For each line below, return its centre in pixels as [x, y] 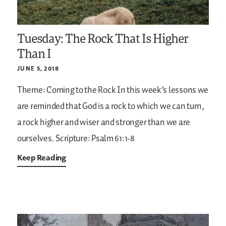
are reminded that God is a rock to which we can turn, [111, 106]
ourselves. [36, 138]
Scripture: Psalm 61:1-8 [94, 138]
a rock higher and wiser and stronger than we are [104, 122]
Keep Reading [42, 157]
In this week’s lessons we [162, 90]
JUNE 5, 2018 [38, 68]
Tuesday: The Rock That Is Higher [103, 38]
